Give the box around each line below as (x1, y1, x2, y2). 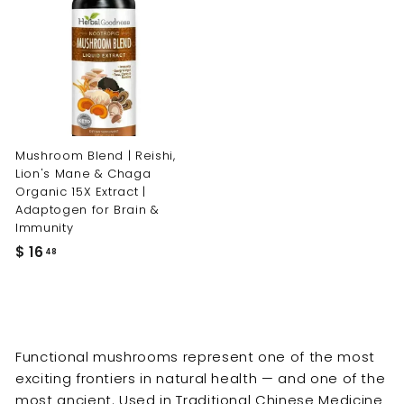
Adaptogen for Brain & (15, 201, 160, 219)
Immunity (15, 219, 74, 237)
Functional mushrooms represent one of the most (15, 347, 375, 367)
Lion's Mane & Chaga (15, 165, 151, 183)
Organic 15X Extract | (15, 183, 146, 201)
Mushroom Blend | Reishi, (15, 147, 176, 165)
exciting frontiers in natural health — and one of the (15, 369, 386, 389)
